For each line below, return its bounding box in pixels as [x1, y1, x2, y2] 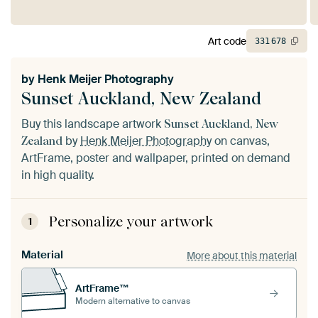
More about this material [187, 248, 297, 262]
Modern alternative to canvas [75, 295, 190, 307]
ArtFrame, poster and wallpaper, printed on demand [21, 150, 290, 166]
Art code [208, 34, 246, 48]
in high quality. [21, 168, 94, 183]
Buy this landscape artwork [21, 116, 164, 132]
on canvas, [212, 133, 270, 149]
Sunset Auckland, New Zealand [21, 88, 261, 109]
